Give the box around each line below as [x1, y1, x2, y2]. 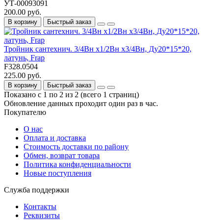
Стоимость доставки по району [24, 142, 129, 151]
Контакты [24, 202, 56, 211]
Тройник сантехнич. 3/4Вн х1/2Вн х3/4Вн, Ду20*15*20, [4, 44, 192, 53]
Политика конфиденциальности [24, 160, 131, 168]
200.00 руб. [4, 7, 41, 16]
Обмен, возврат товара [24, 151, 100, 160]
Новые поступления [24, 168, 91, 177]
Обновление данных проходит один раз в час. [4, 99, 158, 108]
